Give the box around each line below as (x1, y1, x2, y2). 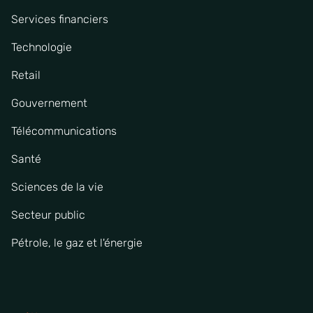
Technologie (11, 40, 72, 54)
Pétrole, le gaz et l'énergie (11, 235, 143, 249)
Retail (11, 68, 41, 82)
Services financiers (11, 12, 108, 26)
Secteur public (11, 208, 85, 221)
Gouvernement (11, 96, 87, 110)
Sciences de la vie (11, 180, 103, 194)
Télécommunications (11, 124, 117, 138)
